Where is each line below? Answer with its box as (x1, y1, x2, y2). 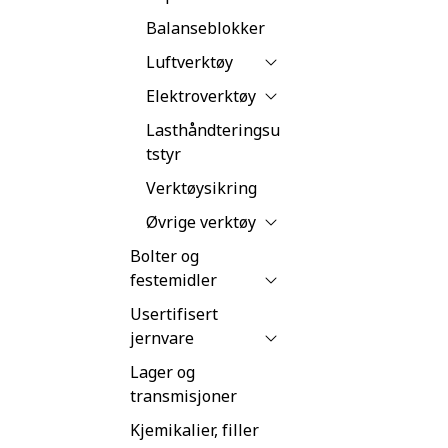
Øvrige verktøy (146, 210, 256, 233)
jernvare (130, 326, 194, 349)
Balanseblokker (146, 16, 265, 39)
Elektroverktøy (146, 84, 256, 107)
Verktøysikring (146, 176, 257, 199)
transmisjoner (130, 384, 237, 407)
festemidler (130, 268, 217, 291)
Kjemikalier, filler (130, 418, 259, 441)
